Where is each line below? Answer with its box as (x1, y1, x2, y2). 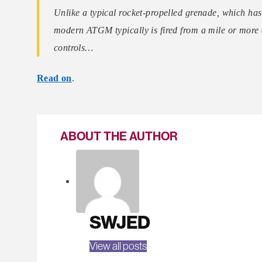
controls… (53, 43, 94, 53)
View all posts (89, 240, 147, 252)
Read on (37, 73, 72, 83)
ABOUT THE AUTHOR (60, 128, 178, 144)
